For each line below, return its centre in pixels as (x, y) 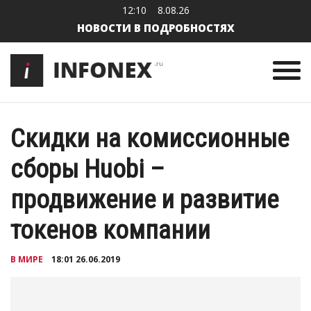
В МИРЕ (27, 260)
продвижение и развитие (144, 200)
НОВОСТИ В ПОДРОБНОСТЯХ (155, 28)
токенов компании (110, 230)
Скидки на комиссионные (150, 139)
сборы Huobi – (87, 169)
